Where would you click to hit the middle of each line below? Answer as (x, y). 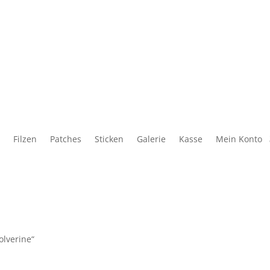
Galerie (151, 139)
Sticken (109, 139)
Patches (66, 139)
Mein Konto (239, 139)
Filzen (25, 139)
